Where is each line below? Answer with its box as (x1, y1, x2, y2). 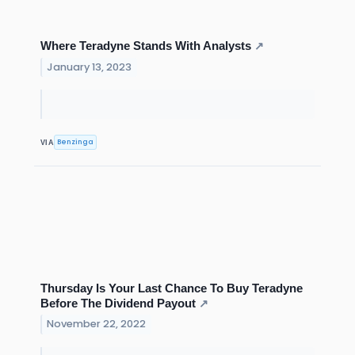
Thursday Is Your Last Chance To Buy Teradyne (40, 281, 303, 295)
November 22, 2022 (47, 317, 147, 331)
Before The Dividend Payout (40, 296, 196, 310)
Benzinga (57, 137, 94, 147)
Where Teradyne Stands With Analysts (40, 39, 251, 53)
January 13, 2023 (47, 60, 132, 74)
